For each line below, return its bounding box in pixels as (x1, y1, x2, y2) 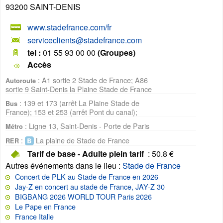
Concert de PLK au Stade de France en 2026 (15, 171, 158, 182)
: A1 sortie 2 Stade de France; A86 (36, 75, 148, 86)
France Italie (15, 211, 54, 222)
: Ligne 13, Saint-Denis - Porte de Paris (23, 120, 149, 131)
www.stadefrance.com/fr (27, 21, 111, 33)
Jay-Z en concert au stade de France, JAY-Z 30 (15, 181, 165, 192)
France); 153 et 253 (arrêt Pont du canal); (5, 107, 137, 117)
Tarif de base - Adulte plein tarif (27, 148, 144, 160)
